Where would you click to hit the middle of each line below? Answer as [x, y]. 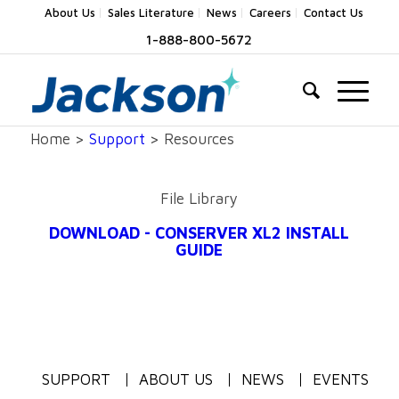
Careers [270, 12]
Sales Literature [151, 12]
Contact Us [333, 12]
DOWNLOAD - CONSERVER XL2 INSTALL [199, 232]
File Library [199, 199]
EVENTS [340, 379]
